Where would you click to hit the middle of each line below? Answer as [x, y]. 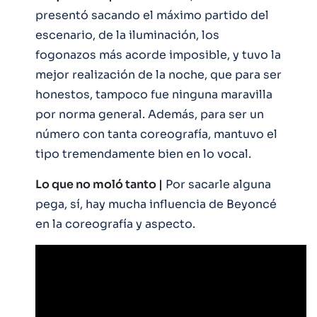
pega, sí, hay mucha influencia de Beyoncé [156, 204]
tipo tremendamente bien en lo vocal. [143, 154]
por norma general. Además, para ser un [150, 114]
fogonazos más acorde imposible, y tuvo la [158, 54]
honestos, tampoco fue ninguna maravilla [154, 94]
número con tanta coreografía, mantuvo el [156, 134]
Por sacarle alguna [217, 184]
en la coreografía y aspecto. [115, 224]
